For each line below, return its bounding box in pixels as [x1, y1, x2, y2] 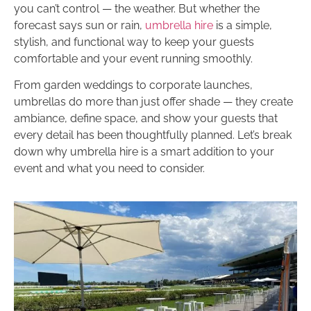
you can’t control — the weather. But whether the [14, 1, 260, 15]
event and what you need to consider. [14, 162, 205, 176]
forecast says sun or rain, [14, 18, 142, 32]
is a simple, [213, 18, 272, 32]
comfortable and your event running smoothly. [14, 51, 253, 65]
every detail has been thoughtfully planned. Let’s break [14, 128, 292, 142]
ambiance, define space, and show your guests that [14, 112, 278, 126]
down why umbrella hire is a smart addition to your [14, 145, 274, 159]
